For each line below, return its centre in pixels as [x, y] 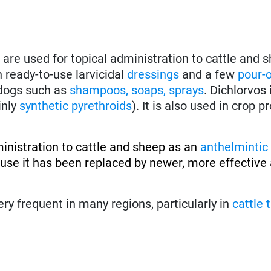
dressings [155, 74]
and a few [210, 74]
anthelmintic [234, 147]
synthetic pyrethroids [76, 106]
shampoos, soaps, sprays [137, 90]
